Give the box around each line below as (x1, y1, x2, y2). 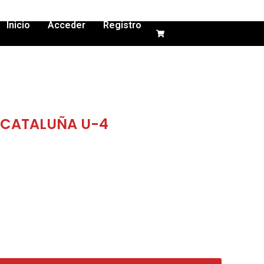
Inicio (6, 19, 31, 31)
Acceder (48, 19, 86, 31)
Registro (103, 19, 142, 31)
